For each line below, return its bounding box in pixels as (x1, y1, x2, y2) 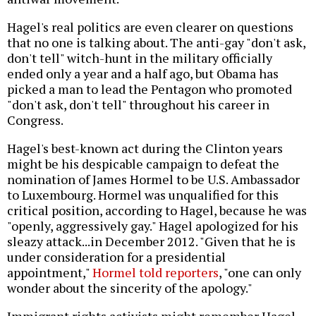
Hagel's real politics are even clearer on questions (7, 18, 293, 36)
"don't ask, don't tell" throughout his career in (7, 96, 269, 114)
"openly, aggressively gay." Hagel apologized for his (7, 217, 298, 235)
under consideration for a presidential (7, 248, 226, 266)
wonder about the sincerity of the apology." (7, 279, 253, 297)
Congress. (7, 111, 63, 129)
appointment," (7, 264, 92, 281)
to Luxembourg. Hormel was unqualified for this (7, 186, 279, 204)
